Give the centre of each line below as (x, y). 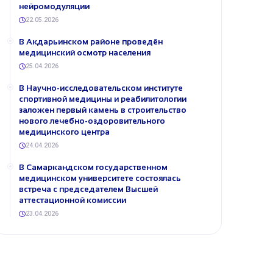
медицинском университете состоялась (100, 178)
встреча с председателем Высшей (88, 189)
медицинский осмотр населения (85, 53)
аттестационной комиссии (73, 200)
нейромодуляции (54, 6)
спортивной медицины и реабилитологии (103, 99)
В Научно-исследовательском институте (101, 88)
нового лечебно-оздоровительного (92, 121)
